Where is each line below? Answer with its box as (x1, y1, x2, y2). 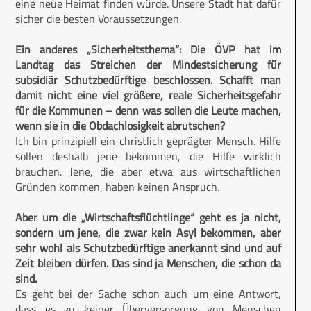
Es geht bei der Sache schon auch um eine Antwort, (15, 285, 281, 303)
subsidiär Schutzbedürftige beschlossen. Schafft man (15, 72, 281, 89)
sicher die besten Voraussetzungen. (15, 10, 181, 28)
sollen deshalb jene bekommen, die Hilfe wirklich (15, 148, 281, 165)
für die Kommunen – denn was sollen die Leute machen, (15, 102, 281, 119)
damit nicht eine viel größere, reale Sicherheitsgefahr (15, 87, 281, 104)
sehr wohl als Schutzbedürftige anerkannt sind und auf (15, 239, 281, 257)
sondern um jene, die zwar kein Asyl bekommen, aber (15, 224, 281, 242)
